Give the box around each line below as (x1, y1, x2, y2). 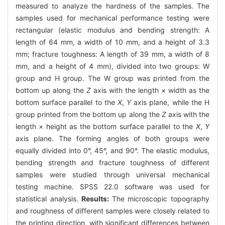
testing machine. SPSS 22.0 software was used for (16, 182, 209, 191)
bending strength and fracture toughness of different (16, 158, 209, 167)
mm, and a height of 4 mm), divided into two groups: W (16, 61, 209, 70)
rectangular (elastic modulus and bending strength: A (16, 25, 209, 34)
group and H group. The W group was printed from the (16, 73, 209, 82)
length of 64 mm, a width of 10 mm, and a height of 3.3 (16, 37, 209, 46)
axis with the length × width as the (91, 85, 209, 94)
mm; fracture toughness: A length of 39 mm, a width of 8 (16, 49, 209, 58)
